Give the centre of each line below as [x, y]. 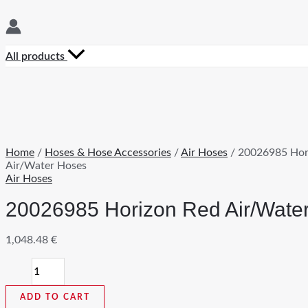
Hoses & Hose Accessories [108, 153]
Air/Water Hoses [46, 166]
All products [36, 57]
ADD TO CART [55, 297]
